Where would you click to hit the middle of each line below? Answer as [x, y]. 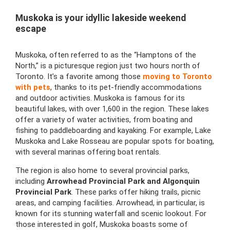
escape [31, 29]
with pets [33, 88]
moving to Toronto [177, 77]
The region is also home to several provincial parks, [102, 171]
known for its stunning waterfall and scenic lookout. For [111, 214]
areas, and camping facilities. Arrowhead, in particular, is [110, 203]
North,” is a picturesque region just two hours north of [108, 66]
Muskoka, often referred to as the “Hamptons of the [106, 55]
